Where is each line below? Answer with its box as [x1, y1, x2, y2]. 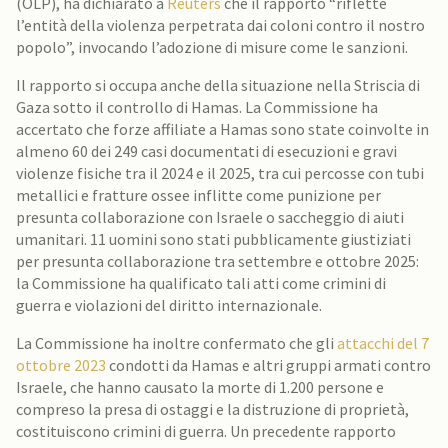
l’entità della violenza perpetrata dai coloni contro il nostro [16, 15, 425, 35]
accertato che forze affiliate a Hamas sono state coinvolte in [16, 119, 429, 139]
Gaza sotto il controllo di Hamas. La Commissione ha [16, 97, 378, 117]
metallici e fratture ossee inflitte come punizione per [16, 185, 381, 205]
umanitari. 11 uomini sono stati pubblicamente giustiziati [16, 229, 411, 249]
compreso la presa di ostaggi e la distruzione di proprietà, [16, 399, 409, 419]
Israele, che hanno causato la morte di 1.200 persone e [16, 377, 384, 397]
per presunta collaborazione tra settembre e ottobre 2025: [16, 251, 419, 271]
